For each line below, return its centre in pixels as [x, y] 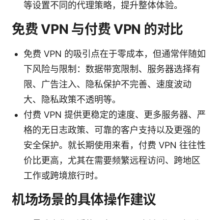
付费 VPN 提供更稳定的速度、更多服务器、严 [115, 114]
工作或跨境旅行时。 [63, 175]
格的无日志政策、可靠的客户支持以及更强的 [112, 130]
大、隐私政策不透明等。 [72, 99]
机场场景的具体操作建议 [84, 199]
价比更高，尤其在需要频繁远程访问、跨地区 [112, 160]
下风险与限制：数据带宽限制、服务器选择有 [112, 69]
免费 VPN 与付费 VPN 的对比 [98, 29]
